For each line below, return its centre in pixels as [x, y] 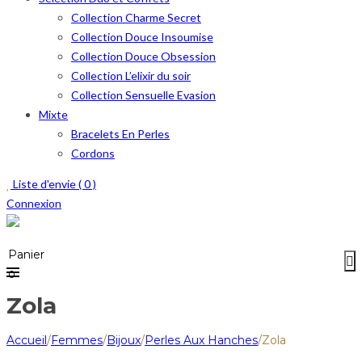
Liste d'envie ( [47, 184]
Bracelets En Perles [120, 134]
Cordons [93, 153]
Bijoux [124, 340]
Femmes [77, 340]
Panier [26, 255]
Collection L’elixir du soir [131, 76]
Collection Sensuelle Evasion [143, 95]
